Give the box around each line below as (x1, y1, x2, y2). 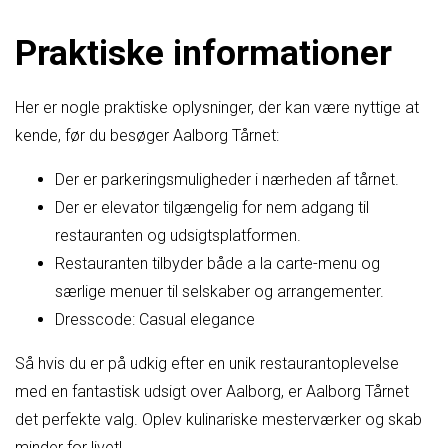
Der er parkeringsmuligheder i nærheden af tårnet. (55, 169, 399, 189)
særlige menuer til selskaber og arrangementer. (55, 281, 384, 301)
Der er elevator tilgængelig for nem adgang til (55, 197, 369, 217)
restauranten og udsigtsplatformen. (55, 225, 301, 245)
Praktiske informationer (15, 31, 392, 74)
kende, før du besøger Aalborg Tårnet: (15, 125, 279, 145)
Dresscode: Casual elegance (55, 309, 255, 329)
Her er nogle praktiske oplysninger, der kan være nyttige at (15, 97, 419, 117)
